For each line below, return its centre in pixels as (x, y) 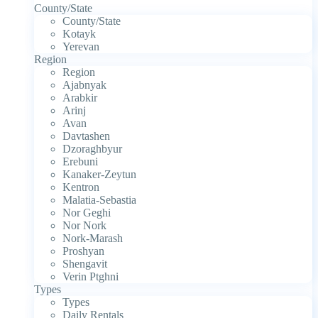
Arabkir (80, 97)
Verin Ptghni (91, 276)
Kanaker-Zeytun (99, 174)
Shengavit (85, 263)
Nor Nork (84, 225)
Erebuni (80, 161)
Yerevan (81, 46)
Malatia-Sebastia (99, 199)
